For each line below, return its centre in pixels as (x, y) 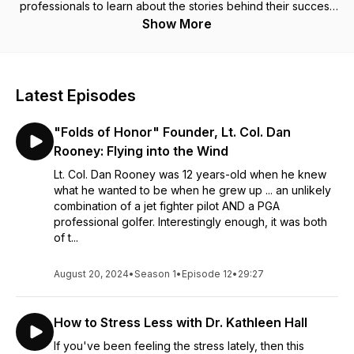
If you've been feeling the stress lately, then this (179, 346)
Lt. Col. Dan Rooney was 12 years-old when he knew (190, 174)
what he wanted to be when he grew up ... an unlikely (192, 190)
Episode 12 (207, 274)
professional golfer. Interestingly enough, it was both (190, 222)
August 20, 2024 (91, 274)
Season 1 (155, 274)
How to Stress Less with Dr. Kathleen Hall (181, 322)
